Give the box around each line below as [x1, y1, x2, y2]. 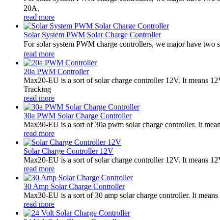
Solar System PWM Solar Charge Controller [24, 30, 161, 39]
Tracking [24, 84, 51, 93]
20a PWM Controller [24, 67, 89, 76]
